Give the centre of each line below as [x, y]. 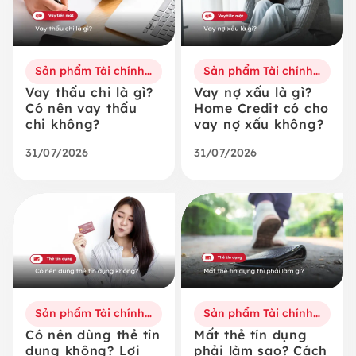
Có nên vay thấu [81, 108]
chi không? [63, 124]
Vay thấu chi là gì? [89, 92]
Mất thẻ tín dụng [251, 334]
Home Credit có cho [261, 108]
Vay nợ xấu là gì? [253, 92]
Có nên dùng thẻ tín [93, 334]
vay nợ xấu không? [259, 124]
